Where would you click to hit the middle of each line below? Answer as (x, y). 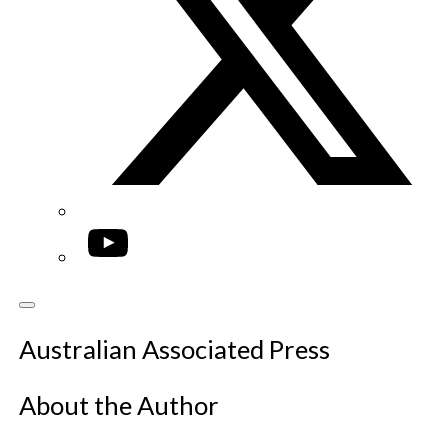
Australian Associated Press (174, 349)
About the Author (118, 405)
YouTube (119, 235)
